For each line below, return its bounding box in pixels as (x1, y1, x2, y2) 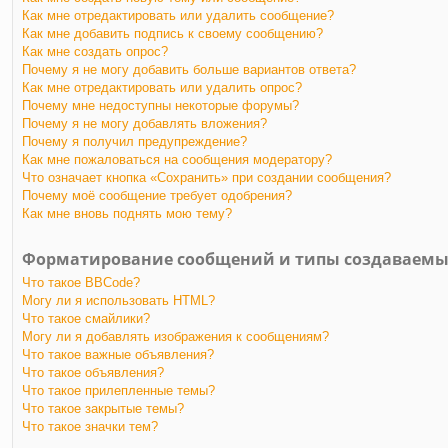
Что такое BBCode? (22, 274, 140, 290)
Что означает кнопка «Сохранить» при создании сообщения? (22, 169, 391, 185)
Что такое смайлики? (22, 310, 150, 326)
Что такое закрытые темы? (22, 400, 184, 416)
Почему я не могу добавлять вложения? (22, 115, 267, 131)
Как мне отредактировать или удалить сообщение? (22, 7, 334, 23)
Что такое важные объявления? (22, 346, 214, 362)
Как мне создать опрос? (22, 43, 168, 59)
